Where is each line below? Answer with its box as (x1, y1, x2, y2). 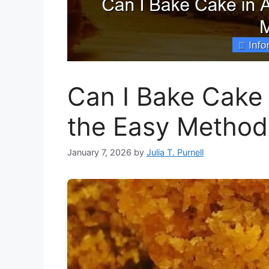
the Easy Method (67, 111, 268, 142)
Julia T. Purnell (147, 147, 204, 158)
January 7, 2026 (67, 147, 131, 158)
